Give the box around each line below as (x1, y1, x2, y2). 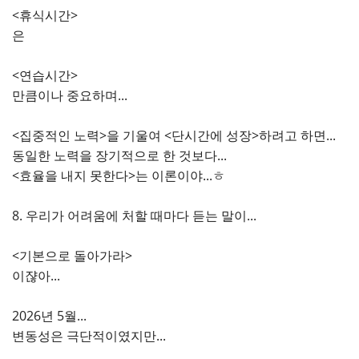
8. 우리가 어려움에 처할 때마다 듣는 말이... (12, 207, 256, 224)
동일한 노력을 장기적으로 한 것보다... (12, 147, 227, 164)
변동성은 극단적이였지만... (12, 327, 166, 345)
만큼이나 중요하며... (12, 87, 127, 104)
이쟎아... (12, 267, 60, 284)
